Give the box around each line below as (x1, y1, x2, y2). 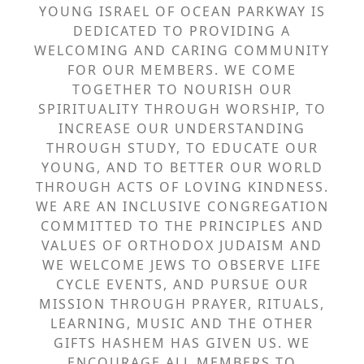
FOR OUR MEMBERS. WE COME (67, 60, 297, 79)
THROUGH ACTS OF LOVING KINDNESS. (35, 177, 329, 196)
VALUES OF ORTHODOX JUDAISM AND (41, 236, 323, 254)
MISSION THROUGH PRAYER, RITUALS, (39, 294, 325, 313)
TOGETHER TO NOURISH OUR (71, 80, 292, 98)
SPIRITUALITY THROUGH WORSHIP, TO (37, 99, 327, 118)
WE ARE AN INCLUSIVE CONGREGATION (35, 197, 329, 215)
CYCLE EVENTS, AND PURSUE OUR (55, 275, 309, 293)
